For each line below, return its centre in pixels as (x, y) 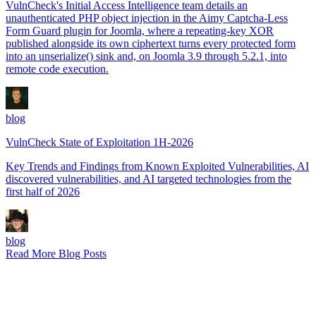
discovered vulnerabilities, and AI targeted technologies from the (148, 178)
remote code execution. (57, 68)
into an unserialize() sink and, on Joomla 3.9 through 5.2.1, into (146, 56)
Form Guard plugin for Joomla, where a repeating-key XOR (140, 30)
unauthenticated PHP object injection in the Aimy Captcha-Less (147, 18)
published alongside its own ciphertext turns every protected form (151, 43)
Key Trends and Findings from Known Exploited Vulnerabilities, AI (157, 166)
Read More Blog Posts (56, 253)
